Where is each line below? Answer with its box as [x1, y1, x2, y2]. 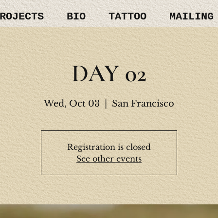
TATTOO [108, 11, 146, 23]
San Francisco [111, 98, 174, 109]
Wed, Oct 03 [43, 98, 100, 109]
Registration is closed [67, 142, 151, 152]
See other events [76, 154, 142, 164]
